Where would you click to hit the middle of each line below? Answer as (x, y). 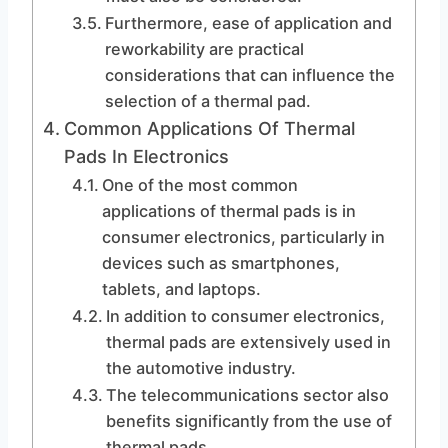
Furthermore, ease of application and (248, 23)
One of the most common (199, 185)
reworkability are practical (204, 49)
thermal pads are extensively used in (248, 342)
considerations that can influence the (249, 75)
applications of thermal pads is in (228, 211)
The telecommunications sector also (247, 395)
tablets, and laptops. (181, 289)
